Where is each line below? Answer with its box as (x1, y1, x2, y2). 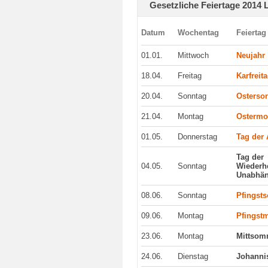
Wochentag (178, 28, 220, 37)
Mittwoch (178, 51, 209, 60)
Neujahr (236, 51, 266, 60)
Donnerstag (178, 132, 218, 141)
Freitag (178, 71, 202, 80)
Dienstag (178, 252, 209, 261)
